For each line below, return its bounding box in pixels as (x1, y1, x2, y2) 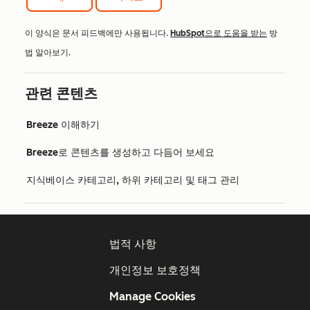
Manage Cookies (109, 289, 196, 303)
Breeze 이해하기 (26, 118, 100, 131)
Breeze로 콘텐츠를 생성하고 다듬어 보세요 (26, 146, 215, 158)
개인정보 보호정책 (109, 263, 201, 277)
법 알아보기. (25, 47, 71, 57)
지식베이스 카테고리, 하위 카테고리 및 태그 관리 (26, 174, 239, 186)
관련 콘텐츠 (25, 84, 98, 102)
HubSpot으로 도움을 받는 (170, 28, 267, 38)
